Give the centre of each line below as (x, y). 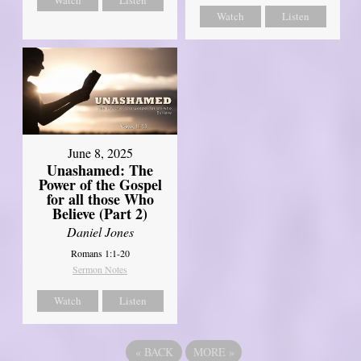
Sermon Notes (100, 269)
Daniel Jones (100, 231)
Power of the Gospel (100, 184)
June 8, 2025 (100, 152)
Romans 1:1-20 (100, 253)
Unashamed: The (100, 170)
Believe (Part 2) (100, 213)
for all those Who (100, 199)
